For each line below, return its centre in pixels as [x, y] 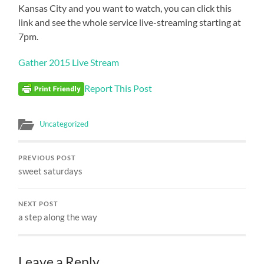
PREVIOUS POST [47, 158]
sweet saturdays [51, 171]
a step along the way [58, 217]
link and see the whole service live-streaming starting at [130, 22]
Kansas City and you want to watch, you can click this [125, 8]
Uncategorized [64, 123]
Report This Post [118, 88]
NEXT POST [39, 204]
